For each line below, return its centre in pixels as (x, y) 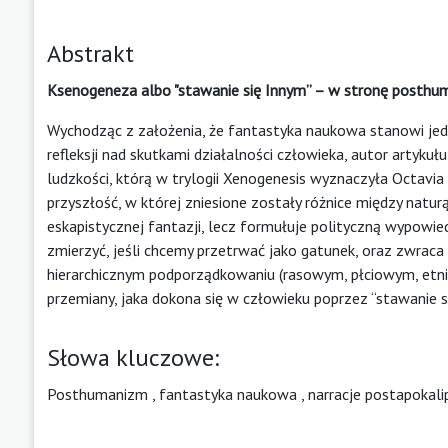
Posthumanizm (97, 393)
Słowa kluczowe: (133, 357)
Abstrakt (90, 53)
